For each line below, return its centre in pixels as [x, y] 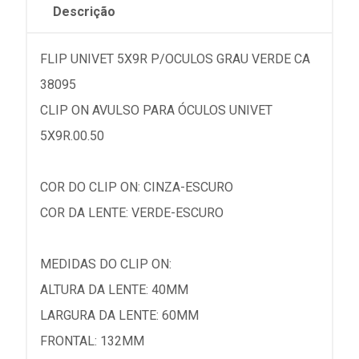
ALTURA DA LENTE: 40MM [114, 290]
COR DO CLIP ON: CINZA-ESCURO [137, 188]
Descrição [84, 12]
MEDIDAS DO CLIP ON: [106, 264]
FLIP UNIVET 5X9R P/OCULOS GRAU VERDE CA [175, 59]
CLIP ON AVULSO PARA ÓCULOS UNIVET [156, 111]
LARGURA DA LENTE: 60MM [119, 316]
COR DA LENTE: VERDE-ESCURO [132, 213]
